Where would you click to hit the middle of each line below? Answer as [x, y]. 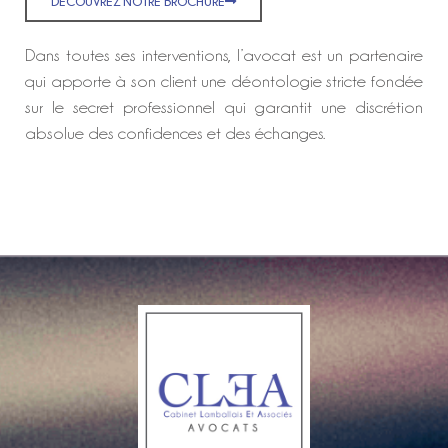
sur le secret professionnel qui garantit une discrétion [224, 107]
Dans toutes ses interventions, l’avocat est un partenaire [224, 55]
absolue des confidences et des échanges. [175, 133]
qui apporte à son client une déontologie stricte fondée [224, 81]
